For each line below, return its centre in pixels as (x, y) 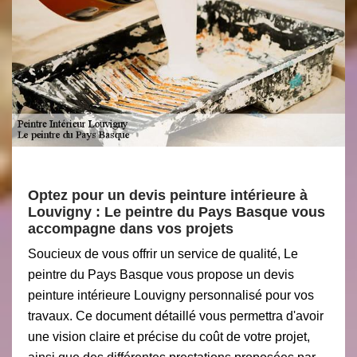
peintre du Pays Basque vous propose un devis (161, 275)
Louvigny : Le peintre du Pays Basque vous (177, 212)
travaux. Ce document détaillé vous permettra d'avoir (176, 316)
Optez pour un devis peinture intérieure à (168, 195)
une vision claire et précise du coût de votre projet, (169, 337)
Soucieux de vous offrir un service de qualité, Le (163, 254)
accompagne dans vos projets (131, 229)
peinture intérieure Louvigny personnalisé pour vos (171, 295)
